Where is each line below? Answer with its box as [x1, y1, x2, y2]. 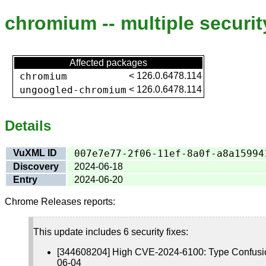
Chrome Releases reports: [5, 196, 115, 207]
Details [5, 117, 51, 134]
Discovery [13, 161, 59, 172]
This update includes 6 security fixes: [33, 226, 188, 237]
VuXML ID [13, 147, 57, 158]
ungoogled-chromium [20, 84, 126, 96]
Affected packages [69, 57, 147, 68]
